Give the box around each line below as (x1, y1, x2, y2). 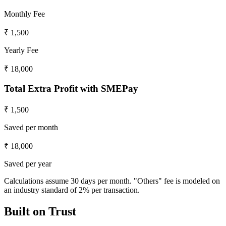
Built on (4, 205, 48, 218)
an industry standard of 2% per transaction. (4, 186, 140, 195)
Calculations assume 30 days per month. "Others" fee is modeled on (4, 177, 220, 186)
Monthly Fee (4, 9, 45, 18)
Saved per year (4, 159, 51, 168)
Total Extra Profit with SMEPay (4, 83, 138, 94)
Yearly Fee (4, 45, 38, 54)
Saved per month (4, 123, 58, 132)
